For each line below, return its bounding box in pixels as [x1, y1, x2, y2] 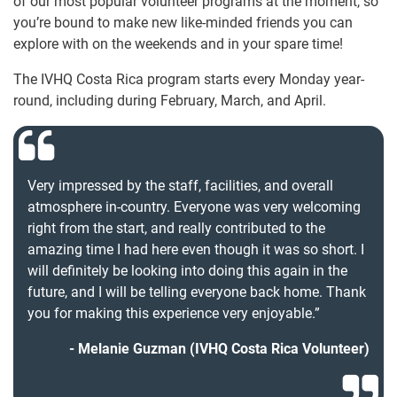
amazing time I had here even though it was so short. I [27, 241, 364, 259]
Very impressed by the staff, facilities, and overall [27, 177, 333, 195]
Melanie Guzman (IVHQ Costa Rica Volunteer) [78, 340, 370, 358]
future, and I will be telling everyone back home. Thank [27, 284, 366, 301]
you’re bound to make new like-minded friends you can [13, 14, 353, 32]
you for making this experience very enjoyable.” [27, 305, 320, 323]
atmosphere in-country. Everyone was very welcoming [27, 198, 361, 216]
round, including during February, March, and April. [13, 92, 326, 110]
